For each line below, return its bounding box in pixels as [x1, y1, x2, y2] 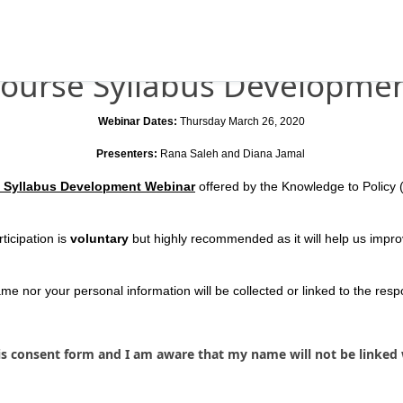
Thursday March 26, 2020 [180, 115, 305, 128]
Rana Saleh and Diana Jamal [159, 148, 308, 160]
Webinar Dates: [98, 115, 180, 128]
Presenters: [95, 148, 160, 160]
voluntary [70, 231, 129, 246]
